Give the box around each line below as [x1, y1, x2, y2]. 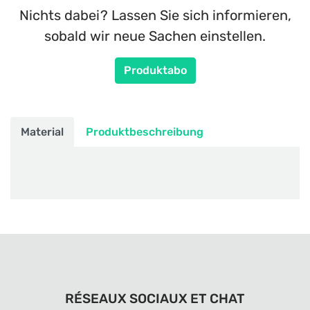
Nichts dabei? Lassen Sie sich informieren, [19, 7, 291, 24]
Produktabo [123, 64, 187, 77]
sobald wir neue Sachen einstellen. [44, 28, 266, 44]
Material [21, 125, 64, 138]
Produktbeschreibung [86, 125, 203, 138]
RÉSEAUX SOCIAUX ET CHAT [65, 291, 245, 307]
